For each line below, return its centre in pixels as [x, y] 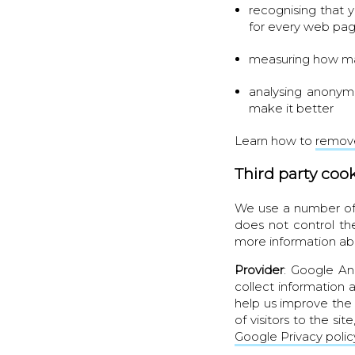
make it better [292, 108]
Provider [260, 269]
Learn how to [275, 140]
